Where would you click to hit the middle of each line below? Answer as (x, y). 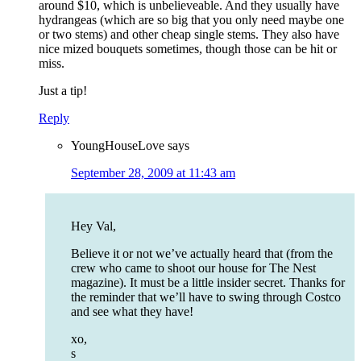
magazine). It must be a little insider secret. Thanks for (208, 283)
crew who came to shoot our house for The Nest (193, 268)
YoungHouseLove (118, 146)
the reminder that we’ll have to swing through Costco (206, 297)
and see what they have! (132, 312)
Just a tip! (63, 91)
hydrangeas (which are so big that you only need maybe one (191, 20)
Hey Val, (93, 226)
